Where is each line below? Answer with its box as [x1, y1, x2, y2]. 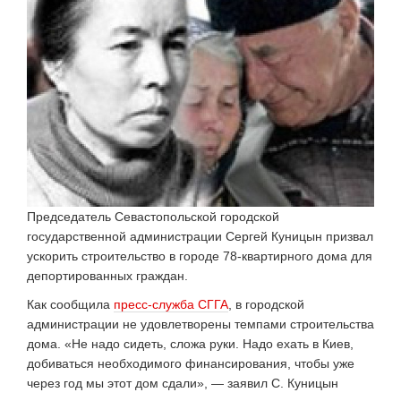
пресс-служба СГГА [114, 297, 228, 311]
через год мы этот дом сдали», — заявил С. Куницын [27, 376, 338, 390]
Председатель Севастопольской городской [27, 209, 279, 224]
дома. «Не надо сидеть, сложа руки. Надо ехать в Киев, [27, 337, 354, 351]
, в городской [228, 297, 304, 311]
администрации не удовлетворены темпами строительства [27, 317, 374, 331]
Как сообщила [27, 297, 114, 311]
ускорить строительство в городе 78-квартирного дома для [27, 249, 372, 263]
